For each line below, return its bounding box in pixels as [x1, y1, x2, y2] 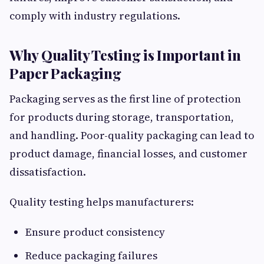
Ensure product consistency [25, 225, 165, 240]
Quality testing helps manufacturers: [9, 194, 194, 210]
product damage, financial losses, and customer [9, 146, 247, 161]
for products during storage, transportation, [9, 110, 234, 125]
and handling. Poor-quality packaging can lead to [9, 128, 255, 143]
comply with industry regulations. [9, 8, 180, 24]
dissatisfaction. [9, 164, 86, 180]
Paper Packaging [9, 64, 121, 83]
